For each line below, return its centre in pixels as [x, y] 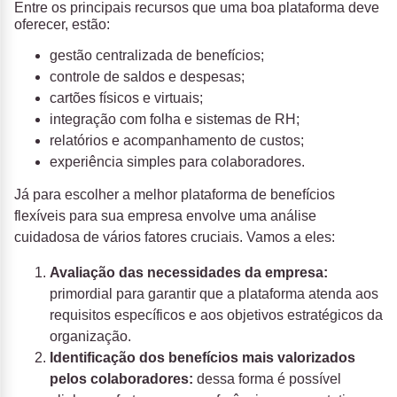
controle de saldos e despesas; [147, 77]
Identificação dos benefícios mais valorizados [202, 358]
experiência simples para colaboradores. [177, 162]
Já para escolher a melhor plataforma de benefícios [175, 195]
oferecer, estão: [62, 25]
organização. [90, 337]
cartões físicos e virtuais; [126, 98]
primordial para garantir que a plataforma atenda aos [214, 294]
